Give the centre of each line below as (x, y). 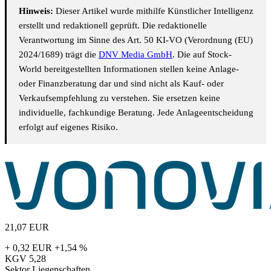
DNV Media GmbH (135, 55)
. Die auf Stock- (202, 55)
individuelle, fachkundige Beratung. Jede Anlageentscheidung (136, 113)
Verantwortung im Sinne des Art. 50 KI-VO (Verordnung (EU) (136, 40)
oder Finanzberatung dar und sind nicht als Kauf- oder (121, 84)
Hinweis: (36, 11)
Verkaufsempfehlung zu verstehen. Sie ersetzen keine (119, 98)
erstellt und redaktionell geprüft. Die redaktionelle (113, 26)
